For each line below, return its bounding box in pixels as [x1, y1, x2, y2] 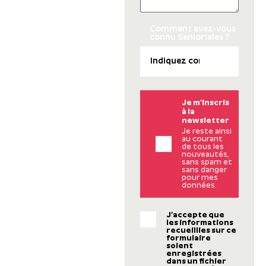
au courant [181, 135, 223, 143]
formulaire [166, 234, 211, 242]
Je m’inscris [181, 99, 229, 107]
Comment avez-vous [150, 25, 236, 34]
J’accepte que [166, 211, 224, 219]
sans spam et [181, 158, 232, 166]
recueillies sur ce [166, 226, 236, 235]
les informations [166, 218, 233, 227]
